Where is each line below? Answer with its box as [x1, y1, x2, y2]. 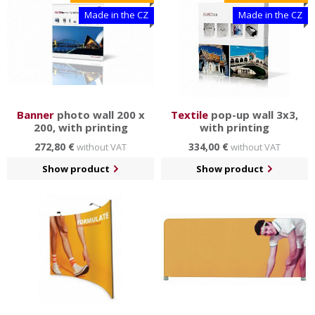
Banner [16, 107, 54, 122]
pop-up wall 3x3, [208, 107, 298, 122]
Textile [171, 107, 208, 122]
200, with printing [33, 120, 128, 134]
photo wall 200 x [53, 107, 145, 122]
